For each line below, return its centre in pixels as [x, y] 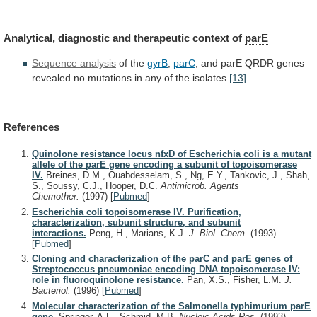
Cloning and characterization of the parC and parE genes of [162, 259]
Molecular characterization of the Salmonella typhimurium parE [171, 306]
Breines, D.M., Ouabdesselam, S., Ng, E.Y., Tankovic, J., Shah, [177, 175]
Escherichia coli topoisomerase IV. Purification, [137, 212]
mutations [110, 78]
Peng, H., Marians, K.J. [138, 233]
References [31, 127]
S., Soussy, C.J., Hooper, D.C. [96, 186]
